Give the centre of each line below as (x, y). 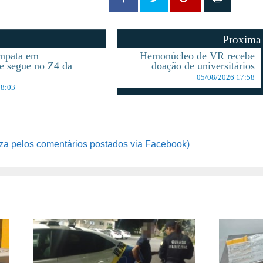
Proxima (242, 40)
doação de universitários (203, 66)
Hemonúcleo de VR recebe (198, 56)
